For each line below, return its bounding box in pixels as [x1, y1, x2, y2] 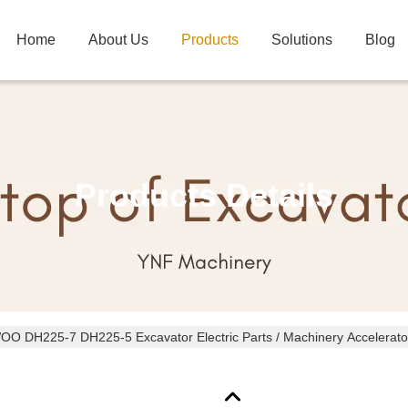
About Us [88, 32, 148, 47]
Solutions [271, 32, 332, 47]
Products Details [75, 177, 333, 214]
